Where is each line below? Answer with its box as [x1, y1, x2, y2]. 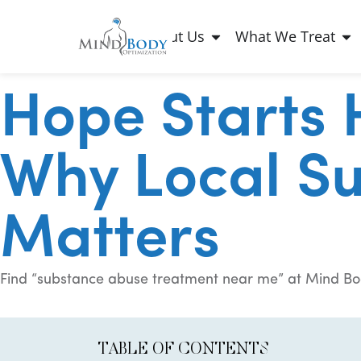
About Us [143, 27, 205, 47]
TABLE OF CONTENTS [98, 341, 269, 358]
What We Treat [235, 27, 336, 47]
